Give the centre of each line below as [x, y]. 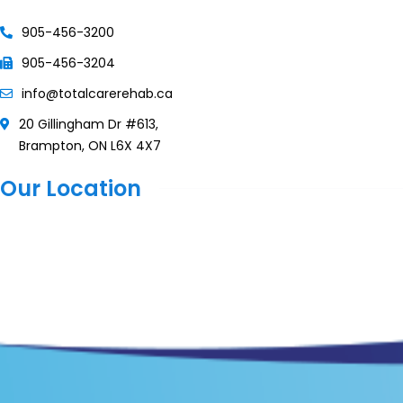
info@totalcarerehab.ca [97, 93]
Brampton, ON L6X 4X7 [90, 145]
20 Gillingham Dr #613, [89, 124]
